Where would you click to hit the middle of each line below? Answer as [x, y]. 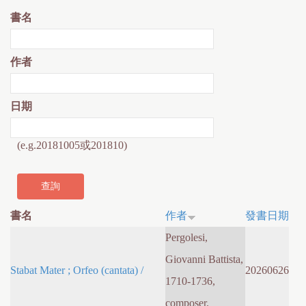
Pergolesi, [186, 238]
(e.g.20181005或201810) [72, 145]
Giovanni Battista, [204, 260]
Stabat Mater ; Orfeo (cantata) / [77, 270]
